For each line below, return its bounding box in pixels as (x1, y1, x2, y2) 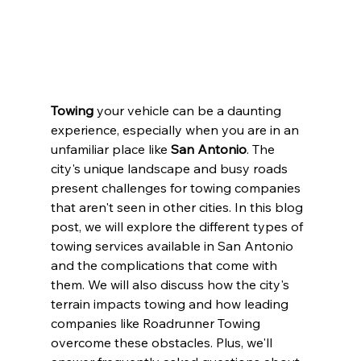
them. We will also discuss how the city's (50, 276, 293, 293)
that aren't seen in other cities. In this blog (50, 198, 306, 215)
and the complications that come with (50, 256, 280, 273)
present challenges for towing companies (50, 179, 304, 196)
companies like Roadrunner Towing (50, 314, 263, 331)
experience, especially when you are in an (50, 121, 302, 138)
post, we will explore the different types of (50, 218, 306, 234)
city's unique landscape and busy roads (50, 160, 291, 176)
